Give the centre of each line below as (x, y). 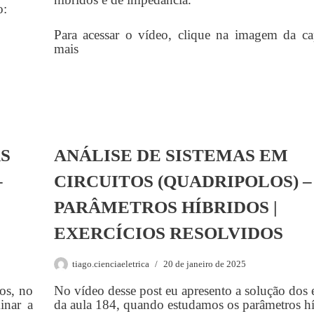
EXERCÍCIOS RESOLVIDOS (168, 233)
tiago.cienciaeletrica (110, 264)
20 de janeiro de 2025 (204, 264)
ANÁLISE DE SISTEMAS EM (171, 155)
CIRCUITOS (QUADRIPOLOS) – (183, 181)
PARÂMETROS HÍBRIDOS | (165, 207)
